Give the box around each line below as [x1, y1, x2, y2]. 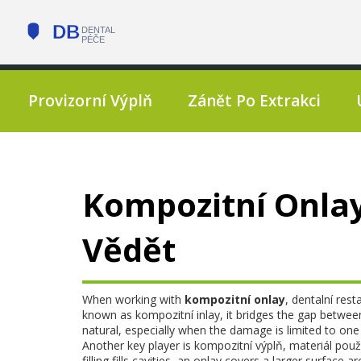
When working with [82, 292, 185, 307]
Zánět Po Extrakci [188, 90, 321, 111]
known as [82, 307, 135, 322]
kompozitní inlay [135, 307, 220, 322]
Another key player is [82, 338, 194, 353]
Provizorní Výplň [28, 90, 152, 111]
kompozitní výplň [194, 338, 283, 353]
